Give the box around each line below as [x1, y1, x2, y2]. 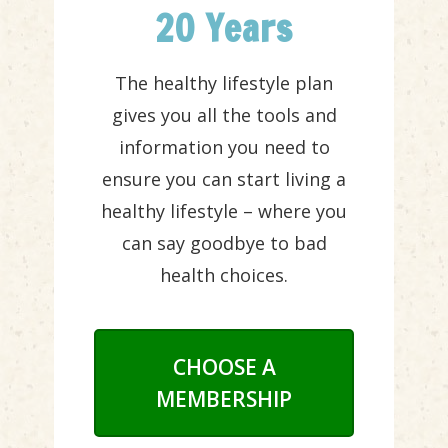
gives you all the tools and [111, 103, 337, 127]
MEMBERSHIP [156, 385, 292, 413]
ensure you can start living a [102, 167, 346, 191]
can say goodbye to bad [121, 231, 327, 255]
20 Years [155, 3, 293, 54]
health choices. [160, 263, 288, 287]
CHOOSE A [172, 353, 276, 381]
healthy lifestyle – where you [101, 199, 347, 223]
